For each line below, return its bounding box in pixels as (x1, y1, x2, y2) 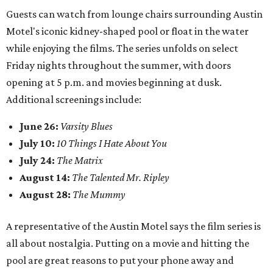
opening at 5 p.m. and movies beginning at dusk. (6, 76, 222, 88)
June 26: (19, 120, 60, 132)
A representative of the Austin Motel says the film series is (6, 220, 261, 232)
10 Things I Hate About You (55, 137, 167, 149)
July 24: (19, 154, 55, 166)
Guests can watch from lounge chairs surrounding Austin (6, 8, 263, 20)
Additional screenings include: (6, 93, 141, 105)
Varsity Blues (60, 120, 113, 132)
